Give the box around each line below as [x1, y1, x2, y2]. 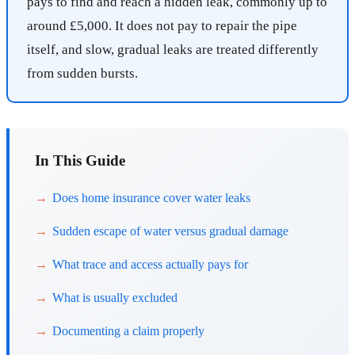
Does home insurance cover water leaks [52, 191, 250, 205]
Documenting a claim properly [52, 324, 204, 338]
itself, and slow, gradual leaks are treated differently [27, 42, 319, 58]
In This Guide [35, 152, 125, 170]
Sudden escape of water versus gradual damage [52, 224, 288, 239]
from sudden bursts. [27, 66, 138, 82]
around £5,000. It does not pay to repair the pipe [27, 18, 297, 34]
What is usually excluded [52, 291, 177, 305]
